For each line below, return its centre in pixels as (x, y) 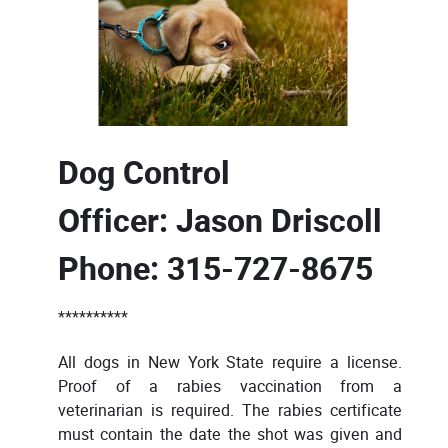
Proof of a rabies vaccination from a (230, 386)
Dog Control (144, 173)
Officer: (113, 221)
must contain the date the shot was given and (230, 434)
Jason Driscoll (275, 221)
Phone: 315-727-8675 (215, 269)
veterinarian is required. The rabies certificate (230, 410)
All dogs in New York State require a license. (230, 362)
